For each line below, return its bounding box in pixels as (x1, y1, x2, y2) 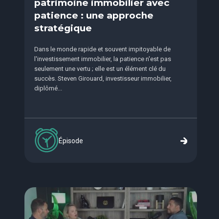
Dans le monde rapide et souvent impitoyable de (34, 45, 171, 53)
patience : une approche (34, 10, 153, 21)
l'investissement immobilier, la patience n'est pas (34, 55, 171, 63)
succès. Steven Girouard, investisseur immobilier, (34, 75, 172, 82)
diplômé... (34, 85, 62, 92)
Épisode (59, 136, 83, 145)
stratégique (34, 22, 92, 34)
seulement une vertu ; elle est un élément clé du (34, 65, 166, 72)
